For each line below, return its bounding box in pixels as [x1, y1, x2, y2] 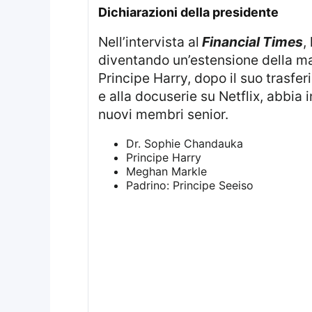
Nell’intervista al [107, 33, 199, 50]
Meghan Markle [125, 164, 207, 178]
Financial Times [198, 33, 303, 50]
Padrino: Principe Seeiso [125, 178, 253, 192]
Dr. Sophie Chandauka [125, 136, 243, 150]
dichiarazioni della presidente [107, 4, 279, 19]
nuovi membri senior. [97, 105, 228, 123]
